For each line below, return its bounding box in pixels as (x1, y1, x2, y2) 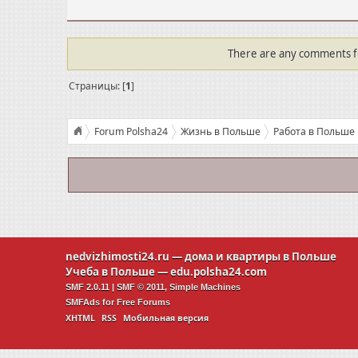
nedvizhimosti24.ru (66, 249, 169, 265)
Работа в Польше (272, 125, 355, 139)
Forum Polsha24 (93, 125, 168, 139)
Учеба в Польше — (66, 265, 170, 280)
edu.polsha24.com (170, 265, 267, 280)
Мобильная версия (123, 312, 209, 324)
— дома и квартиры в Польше (169, 249, 336, 265)
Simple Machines (169, 282, 241, 292)
